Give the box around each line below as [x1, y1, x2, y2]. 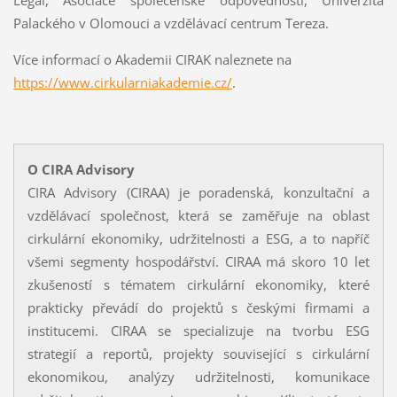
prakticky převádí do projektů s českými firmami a [27, 298, 370, 316]
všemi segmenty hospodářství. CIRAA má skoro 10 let [27, 252, 370, 270]
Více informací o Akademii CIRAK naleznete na [12, 50, 292, 68]
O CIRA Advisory [27, 160, 135, 178]
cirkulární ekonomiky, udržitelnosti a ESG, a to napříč [27, 229, 370, 247]
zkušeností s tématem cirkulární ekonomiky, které [27, 275, 370, 293]
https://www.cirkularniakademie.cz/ [12, 73, 232, 91]
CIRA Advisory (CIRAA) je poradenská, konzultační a [27, 183, 370, 201]
